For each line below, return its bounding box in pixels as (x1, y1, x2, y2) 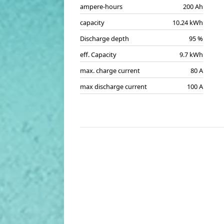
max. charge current (80, 66, 140, 75)
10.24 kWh (172, 18, 203, 27)
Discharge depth (80, 34, 129, 43)
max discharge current (80, 82, 147, 91)
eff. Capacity (80, 50, 116, 59)
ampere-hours (80, 2, 122, 11)
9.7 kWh (179, 50, 203, 59)
